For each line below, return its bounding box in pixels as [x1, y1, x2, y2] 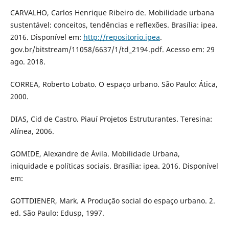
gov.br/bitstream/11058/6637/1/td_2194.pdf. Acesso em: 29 [10, 44, 215, 55]
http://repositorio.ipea [83, 32, 160, 42]
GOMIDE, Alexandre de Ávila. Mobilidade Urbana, [10, 149, 180, 159]
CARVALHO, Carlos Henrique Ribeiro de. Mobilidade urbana [10, 8, 214, 18]
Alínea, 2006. [10, 126, 54, 136]
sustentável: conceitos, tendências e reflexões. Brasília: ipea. [10, 20, 218, 30]
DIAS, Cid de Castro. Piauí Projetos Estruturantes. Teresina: [10, 114, 212, 124]
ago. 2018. [10, 57, 45, 67]
